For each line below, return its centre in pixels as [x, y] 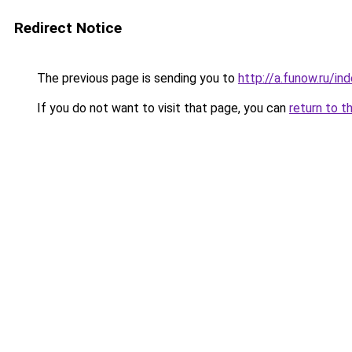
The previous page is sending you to [136, 78]
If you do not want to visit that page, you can [161, 108]
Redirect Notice [68, 28]
